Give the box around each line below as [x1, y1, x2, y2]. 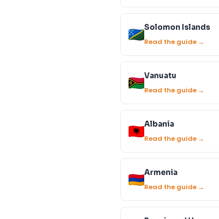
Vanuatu [144, 71, 176, 80]
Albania [144, 119, 174, 129]
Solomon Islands [144, 22, 210, 32]
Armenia [144, 168, 177, 177]
